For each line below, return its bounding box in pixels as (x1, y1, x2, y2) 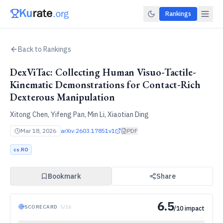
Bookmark (47, 172, 81, 181)
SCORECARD (24, 203, 58, 210)
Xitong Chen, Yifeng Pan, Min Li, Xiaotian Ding (10, 110, 149, 119)
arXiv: (61, 127, 76, 134)
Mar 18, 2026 (20, 127, 56, 134)
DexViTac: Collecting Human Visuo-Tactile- (10, 66, 196, 79)
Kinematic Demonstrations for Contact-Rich (10, 78, 201, 91)
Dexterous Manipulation (10, 91, 115, 104)
